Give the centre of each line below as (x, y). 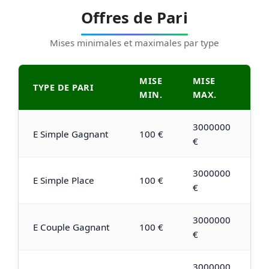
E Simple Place (64, 180)
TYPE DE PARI (63, 88)
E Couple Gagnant (71, 227)
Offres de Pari (134, 18)
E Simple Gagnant (71, 134)
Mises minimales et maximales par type (134, 43)
